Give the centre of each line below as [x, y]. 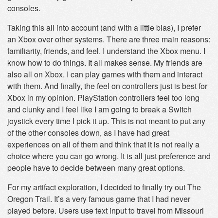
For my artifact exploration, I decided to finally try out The [104, 187]
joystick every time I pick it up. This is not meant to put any [106, 121]
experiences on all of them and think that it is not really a [103, 144]
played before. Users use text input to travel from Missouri [106, 210]
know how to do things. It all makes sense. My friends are [105, 63]
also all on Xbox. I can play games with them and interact [105, 74]
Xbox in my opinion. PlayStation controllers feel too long [103, 98]
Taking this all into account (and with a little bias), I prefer [104, 27]
